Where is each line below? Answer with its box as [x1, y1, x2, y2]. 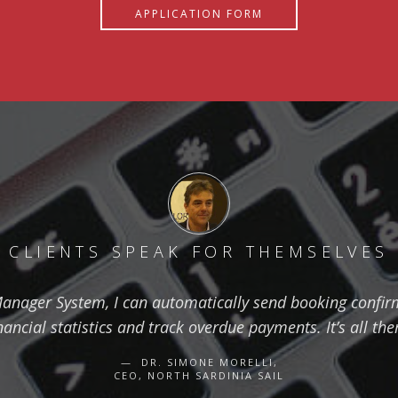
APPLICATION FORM [135, 6, 263, 21]
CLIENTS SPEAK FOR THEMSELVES [9, 241, 389, 262]
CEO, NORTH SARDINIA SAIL [114, 369, 284, 382]
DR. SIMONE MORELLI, [136, 355, 278, 369]
